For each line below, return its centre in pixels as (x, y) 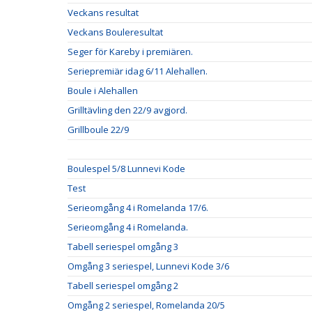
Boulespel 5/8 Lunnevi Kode (126, 169)
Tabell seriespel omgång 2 (123, 286)
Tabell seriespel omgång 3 (123, 247)
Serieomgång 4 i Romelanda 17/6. (138, 208)
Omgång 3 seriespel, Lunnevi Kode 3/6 (148, 266)
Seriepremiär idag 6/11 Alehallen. (138, 71)
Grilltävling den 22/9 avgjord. (127, 110)
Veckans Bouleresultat (115, 32)
